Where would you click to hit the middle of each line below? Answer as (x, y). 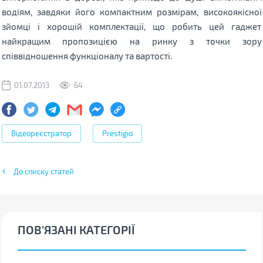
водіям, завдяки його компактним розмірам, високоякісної (131, 11)
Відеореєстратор (41, 133)
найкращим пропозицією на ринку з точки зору (131, 41)
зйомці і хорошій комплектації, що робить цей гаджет (131, 26)
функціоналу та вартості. (121, 55)
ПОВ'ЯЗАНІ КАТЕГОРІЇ (76, 229)
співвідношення (36, 55)
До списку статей (43, 171)
